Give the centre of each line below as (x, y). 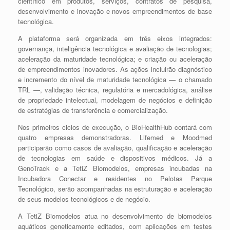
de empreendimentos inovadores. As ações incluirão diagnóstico (115, 69)
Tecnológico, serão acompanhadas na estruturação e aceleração (115, 189)
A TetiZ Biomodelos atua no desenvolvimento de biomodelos (115, 216)
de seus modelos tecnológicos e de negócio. (84, 199)
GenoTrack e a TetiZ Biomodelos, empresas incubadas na (115, 168)
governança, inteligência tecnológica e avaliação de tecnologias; (115, 49)
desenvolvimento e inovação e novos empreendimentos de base (115, 11)
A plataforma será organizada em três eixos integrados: (115, 38)
